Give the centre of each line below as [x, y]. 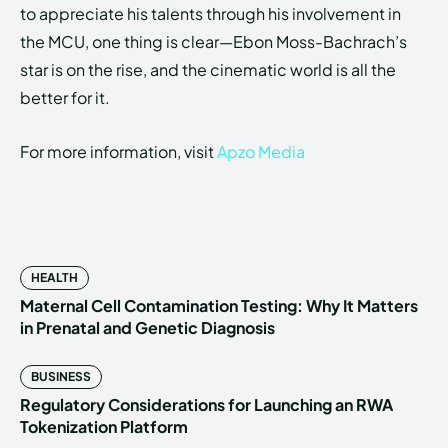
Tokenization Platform [104, 427]
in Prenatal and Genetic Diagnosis [147, 328]
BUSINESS [61, 377]
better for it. [65, 98]
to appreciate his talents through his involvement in [210, 14]
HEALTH [54, 278]
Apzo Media [261, 152]
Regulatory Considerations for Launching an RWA [206, 405]
